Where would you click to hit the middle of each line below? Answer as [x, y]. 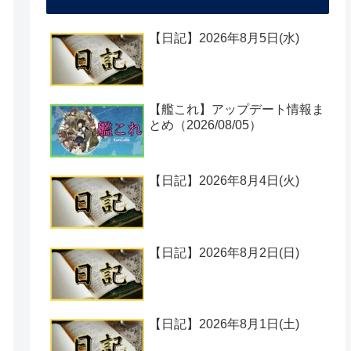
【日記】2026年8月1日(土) [224, 324]
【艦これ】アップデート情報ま [237, 109]
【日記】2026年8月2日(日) [224, 252]
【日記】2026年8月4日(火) [224, 181]
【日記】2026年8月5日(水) [224, 38]
